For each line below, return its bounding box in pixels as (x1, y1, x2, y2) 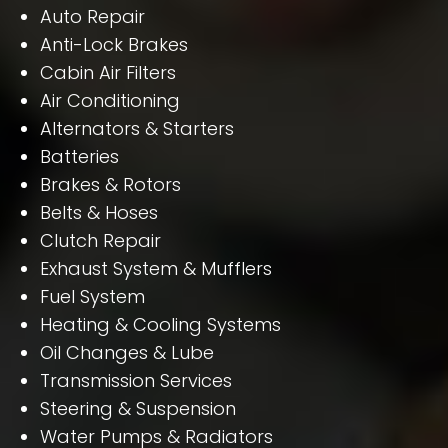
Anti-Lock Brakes (40, 31, 188, 57)
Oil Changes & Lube (40, 339, 214, 365)
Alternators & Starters (40, 115, 234, 141)
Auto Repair (40, 3, 145, 29)
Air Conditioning (40, 87, 180, 113)
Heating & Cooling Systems (40, 311, 281, 337)
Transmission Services (40, 367, 232, 393)
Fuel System (40, 283, 145, 309)
